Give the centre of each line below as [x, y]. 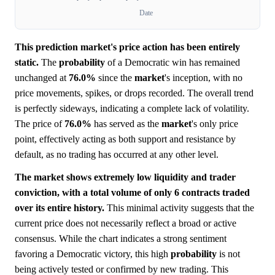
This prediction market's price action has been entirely [127, 47]
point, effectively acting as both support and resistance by [125, 139]
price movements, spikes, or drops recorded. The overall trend [134, 93]
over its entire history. [60, 207]
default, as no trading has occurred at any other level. [117, 154]
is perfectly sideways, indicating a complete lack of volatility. [132, 108]
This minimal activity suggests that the [179, 207]
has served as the [126, 123]
